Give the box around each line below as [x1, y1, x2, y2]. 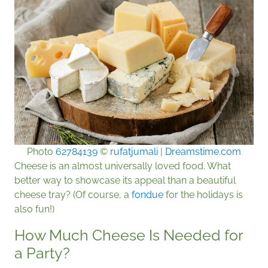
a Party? [14, 244, 70, 263]
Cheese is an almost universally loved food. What [14, 160, 231, 172]
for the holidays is [163, 189, 243, 201]
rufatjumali [110, 146, 158, 158]
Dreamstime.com [165, 146, 241, 158]
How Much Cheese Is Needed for [14, 226, 243, 245]
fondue [132, 189, 163, 201]
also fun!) [14, 203, 54, 215]
